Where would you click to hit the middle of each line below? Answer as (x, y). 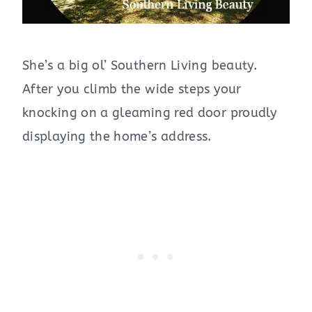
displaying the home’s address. (117, 136)
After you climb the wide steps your (132, 89)
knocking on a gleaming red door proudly (150, 112)
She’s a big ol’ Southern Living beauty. (140, 65)
